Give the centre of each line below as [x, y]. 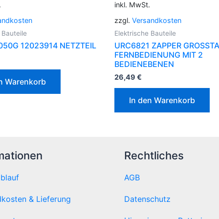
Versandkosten [157, 21]
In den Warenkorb [162, 100]
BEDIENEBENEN [144, 64]
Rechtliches [154, 155]
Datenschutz [148, 199]
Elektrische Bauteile [145, 33]
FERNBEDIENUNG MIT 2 [159, 55]
